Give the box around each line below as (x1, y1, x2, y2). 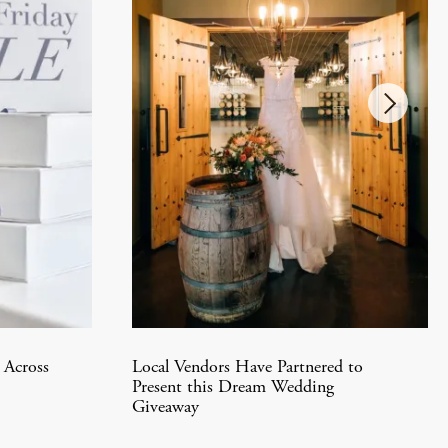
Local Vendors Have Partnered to (132, 358, 363, 377)
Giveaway (132, 398, 199, 417)
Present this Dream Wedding (132, 378, 334, 397)
